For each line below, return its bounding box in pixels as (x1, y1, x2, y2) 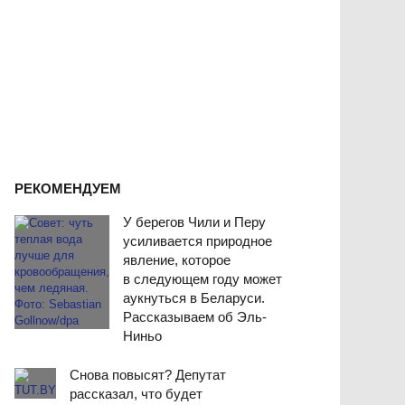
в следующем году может (123, 270, 282, 287)
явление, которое (123, 251, 231, 268)
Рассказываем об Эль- (123, 308, 267, 325)
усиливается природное (123, 232, 272, 249)
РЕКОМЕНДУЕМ (14, 180, 121, 196)
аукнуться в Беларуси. (123, 289, 265, 306)
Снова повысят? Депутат (70, 366, 226, 382)
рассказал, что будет (70, 385, 202, 401)
